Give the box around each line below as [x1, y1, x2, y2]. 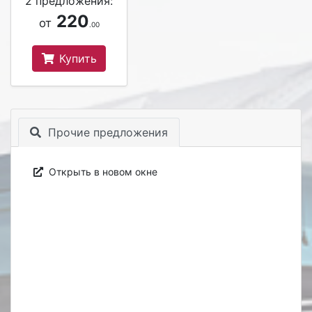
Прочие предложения [44, 125, 168, 139]
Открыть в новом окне [45, 166, 157, 178]
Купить [55, 52, 97, 65]
